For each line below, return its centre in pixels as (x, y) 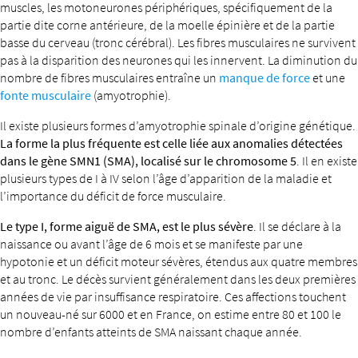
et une (328, 78)
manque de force (265, 78)
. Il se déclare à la (297, 226)
